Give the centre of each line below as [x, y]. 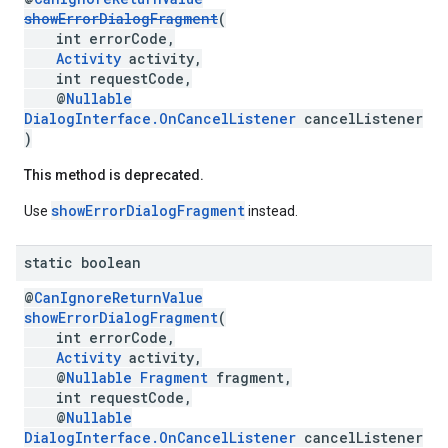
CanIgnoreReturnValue [118, 297]
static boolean [82, 262]
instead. [271, 211]
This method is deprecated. [114, 175]
